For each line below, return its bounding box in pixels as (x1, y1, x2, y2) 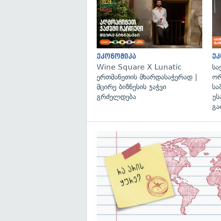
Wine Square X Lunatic (97, 63, 182, 72)
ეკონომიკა (97, 53, 136, 61)
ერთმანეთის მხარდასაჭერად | (97, 73, 197, 82)
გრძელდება (97, 92, 136, 102)
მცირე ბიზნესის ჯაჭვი (97, 82, 166, 92)
